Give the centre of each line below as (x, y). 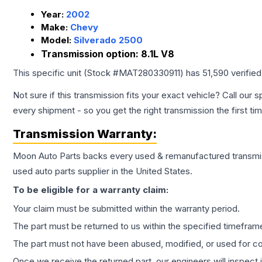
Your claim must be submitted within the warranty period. (126, 209)
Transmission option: (91, 54)
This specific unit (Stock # (66, 73)
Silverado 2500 (108, 40)
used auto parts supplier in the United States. (103, 171)
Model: (57, 40)
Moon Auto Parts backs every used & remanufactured (123, 156)
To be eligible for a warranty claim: (91, 190)
